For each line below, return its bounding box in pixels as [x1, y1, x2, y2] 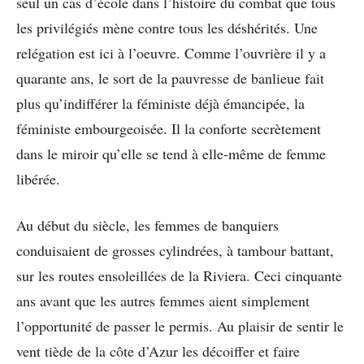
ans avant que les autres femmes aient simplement [16, 290, 310, 310]
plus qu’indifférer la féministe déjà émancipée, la [16, 93, 305, 113]
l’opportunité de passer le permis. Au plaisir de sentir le [16, 315, 344, 336]
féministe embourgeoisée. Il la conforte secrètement [16, 118, 321, 138]
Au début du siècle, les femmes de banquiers [16, 214, 279, 235]
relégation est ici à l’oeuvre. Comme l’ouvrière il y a [16, 42, 326, 63]
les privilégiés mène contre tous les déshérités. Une [16, 17, 318, 37]
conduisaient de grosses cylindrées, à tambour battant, [16, 240, 334, 260]
